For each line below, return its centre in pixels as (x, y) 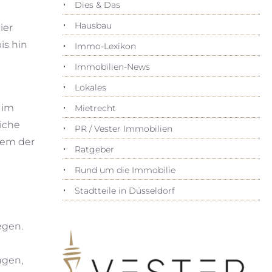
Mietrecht (95, 108)
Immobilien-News (112, 67)
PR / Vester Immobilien (123, 129)
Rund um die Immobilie (125, 170)
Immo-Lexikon (105, 46)
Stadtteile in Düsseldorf (124, 191)
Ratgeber (94, 149)
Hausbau (93, 25)
